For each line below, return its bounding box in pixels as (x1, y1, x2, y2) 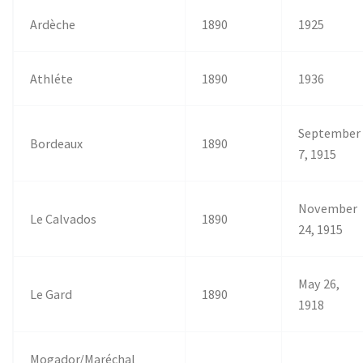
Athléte (30, 70, 74, 87)
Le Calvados (30, 210, 97, 227)
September (298, 124, 361, 141)
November (298, 199, 358, 216)
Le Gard (30, 285, 73, 302)
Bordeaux (30, 135, 83, 152)
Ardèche (30, 15, 76, 32)
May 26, (298, 275, 340, 292)
